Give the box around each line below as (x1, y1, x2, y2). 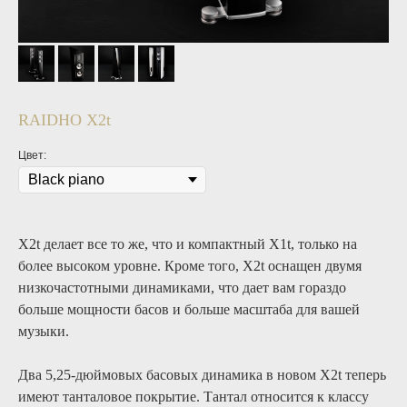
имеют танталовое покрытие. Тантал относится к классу (18, 389, 369, 404)
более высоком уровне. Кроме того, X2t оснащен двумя (18, 258, 362, 273)
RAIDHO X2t (18, 111, 111, 129)
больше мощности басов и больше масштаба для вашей (18, 302, 360, 317)
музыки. (18, 323, 69, 339)
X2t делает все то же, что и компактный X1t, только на (18, 236, 357, 252)
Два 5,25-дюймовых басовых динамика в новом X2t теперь (18, 367, 386, 382)
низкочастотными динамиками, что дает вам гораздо (18, 280, 346, 295)
